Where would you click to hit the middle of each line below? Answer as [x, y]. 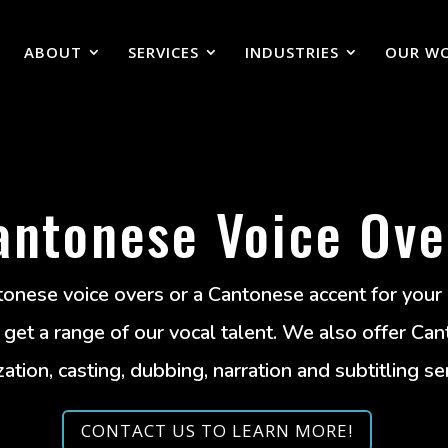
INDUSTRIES [291, 51]
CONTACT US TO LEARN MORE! [216, 431]
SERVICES [163, 51]
